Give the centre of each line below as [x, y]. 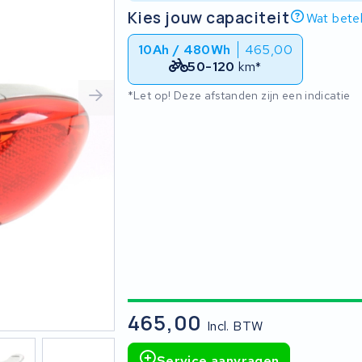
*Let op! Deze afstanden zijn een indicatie [239, 95]
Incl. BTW [235, 326]
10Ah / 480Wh [184, 50]
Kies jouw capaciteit [208, 18]
